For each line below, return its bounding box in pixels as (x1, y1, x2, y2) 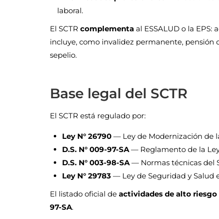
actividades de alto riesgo (119, 189, 217, 199)
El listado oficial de (50, 189, 119, 199)
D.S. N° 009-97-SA (62, 145, 129, 154)
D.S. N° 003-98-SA (62, 158, 130, 168)
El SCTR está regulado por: (50, 111, 146, 121)
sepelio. (50, 50, 77, 60)
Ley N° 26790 (62, 131, 111, 141)
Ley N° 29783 (62, 171, 111, 181)
